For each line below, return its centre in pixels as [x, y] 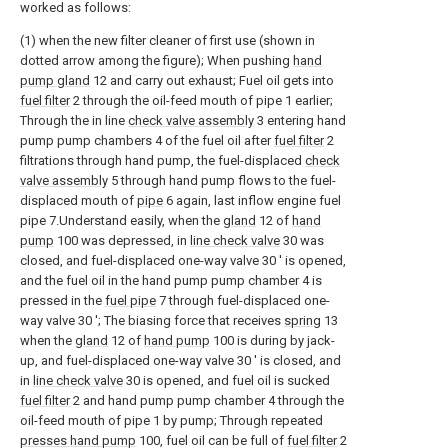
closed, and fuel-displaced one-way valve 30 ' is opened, [183, 260]
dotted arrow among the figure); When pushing [156, 60]
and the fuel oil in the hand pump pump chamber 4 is [171, 280]
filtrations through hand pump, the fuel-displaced [162, 160]
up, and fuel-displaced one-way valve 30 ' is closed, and [180, 360]
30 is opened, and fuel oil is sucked [226, 380]
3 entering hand [300, 120]
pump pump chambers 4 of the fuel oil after [147, 140]
